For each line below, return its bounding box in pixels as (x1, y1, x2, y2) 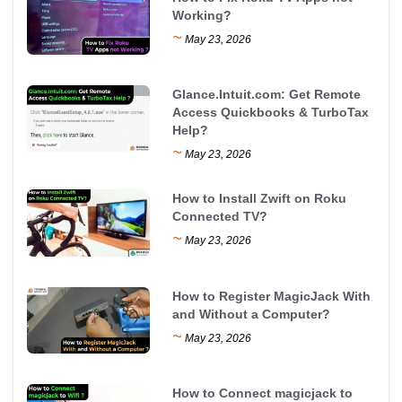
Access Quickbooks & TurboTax (172, 105, 370, 120)
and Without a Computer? (172, 306, 331, 321)
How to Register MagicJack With (172, 288, 371, 303)
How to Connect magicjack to (172, 385, 354, 400)
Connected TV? (172, 209, 268, 224)
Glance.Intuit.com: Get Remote (172, 87, 362, 102)
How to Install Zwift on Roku (172, 191, 347, 206)
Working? (172, 8, 232, 22)
